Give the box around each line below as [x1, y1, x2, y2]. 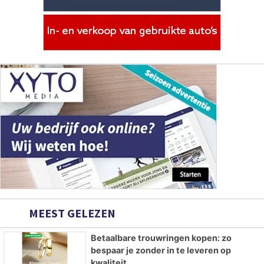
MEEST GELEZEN [27, 205, 115, 220]
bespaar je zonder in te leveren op [90, 245, 231, 255]
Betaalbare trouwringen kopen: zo [90, 232, 232, 243]
